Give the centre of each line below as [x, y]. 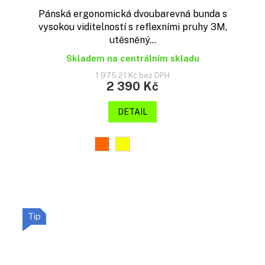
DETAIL [132, 112]
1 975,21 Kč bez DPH [132, 75]
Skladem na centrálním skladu [132, 58]
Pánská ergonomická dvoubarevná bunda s [132, 14]
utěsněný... [132, 40]
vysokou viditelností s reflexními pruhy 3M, [132, 27]
